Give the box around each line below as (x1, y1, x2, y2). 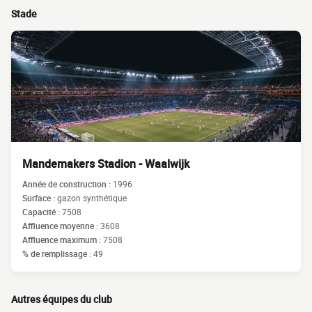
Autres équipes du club (11, 292, 112, 306)
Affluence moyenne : (22, 220, 100, 231)
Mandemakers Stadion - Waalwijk (22, 156, 189, 171)
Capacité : (22, 206, 62, 217)
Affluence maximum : (22, 234, 103, 245)
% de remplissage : (22, 248, 93, 259)
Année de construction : (22, 178, 113, 189)
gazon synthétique (57, 192, 127, 203)
